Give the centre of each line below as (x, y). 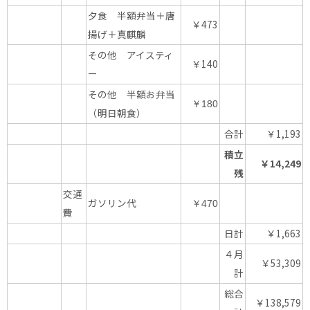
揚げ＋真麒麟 (117, 34)
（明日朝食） (117, 113)
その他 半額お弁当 (131, 94)
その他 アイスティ (131, 55)
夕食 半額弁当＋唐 (131, 16)
